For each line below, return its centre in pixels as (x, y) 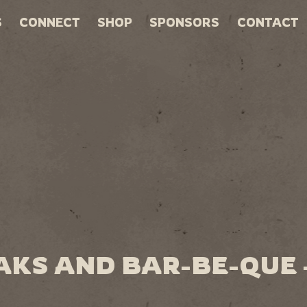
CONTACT (268, 22)
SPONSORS (185, 22)
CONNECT (50, 22)
